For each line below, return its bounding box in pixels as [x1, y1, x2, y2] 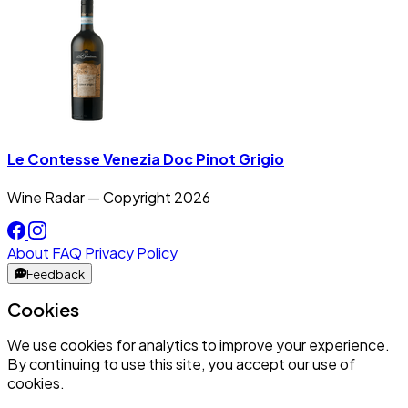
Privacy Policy [85, 242, 178, 262]
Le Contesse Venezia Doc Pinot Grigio [7, 148, 284, 168]
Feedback [26, 265, 85, 281]
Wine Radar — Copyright [7, 187, 174, 207]
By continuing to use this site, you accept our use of [7, 353, 355, 373]
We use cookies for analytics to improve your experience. [7, 334, 390, 354]
